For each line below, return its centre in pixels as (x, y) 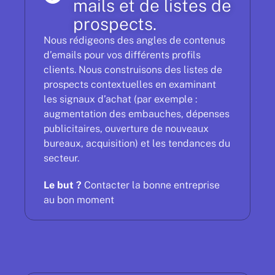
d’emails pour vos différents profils (122, 55)
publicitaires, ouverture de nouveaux (126, 128)
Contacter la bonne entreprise (151, 185)
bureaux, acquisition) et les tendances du (137, 143)
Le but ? (63, 185)
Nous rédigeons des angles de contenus (134, 40)
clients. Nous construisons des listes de (133, 69)
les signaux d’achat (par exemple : (120, 99)
